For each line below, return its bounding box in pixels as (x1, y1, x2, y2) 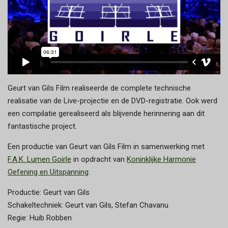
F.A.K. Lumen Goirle (8, 154, 71, 164)
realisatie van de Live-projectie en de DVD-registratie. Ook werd (8, 96, 217, 105)
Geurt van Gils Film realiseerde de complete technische (8, 83, 191, 93)
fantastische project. (8, 121, 77, 131)
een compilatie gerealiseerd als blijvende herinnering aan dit (8, 108, 205, 118)
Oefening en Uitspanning (8, 167, 89, 177)
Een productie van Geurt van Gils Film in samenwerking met (8, 141, 205, 151)
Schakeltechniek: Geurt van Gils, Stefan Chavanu (8, 200, 168, 210)
